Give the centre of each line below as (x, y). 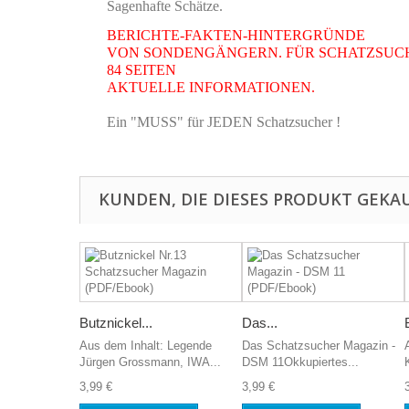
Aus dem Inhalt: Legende (146, 346)
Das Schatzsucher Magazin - (319, 346)
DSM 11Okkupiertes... (300, 362)
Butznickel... (116, 323)
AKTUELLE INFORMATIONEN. (211, 87)
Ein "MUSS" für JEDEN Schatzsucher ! (224, 122)
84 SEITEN (142, 70)
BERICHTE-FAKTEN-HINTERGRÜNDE (236, 35)
